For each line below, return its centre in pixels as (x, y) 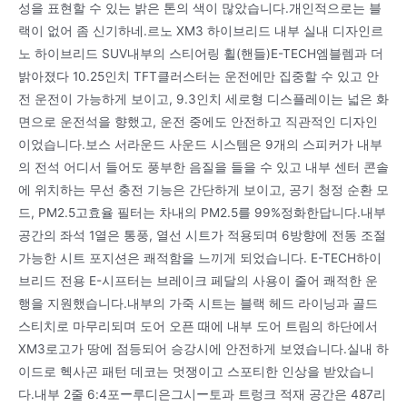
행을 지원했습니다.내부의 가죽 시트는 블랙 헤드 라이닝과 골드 (198, 303)
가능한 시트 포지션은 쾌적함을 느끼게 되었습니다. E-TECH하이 (200, 258)
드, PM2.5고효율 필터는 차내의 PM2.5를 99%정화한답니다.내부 (202, 212)
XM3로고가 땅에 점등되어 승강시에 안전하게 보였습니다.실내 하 (203, 348)
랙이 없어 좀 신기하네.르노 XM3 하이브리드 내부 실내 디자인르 (201, 30)
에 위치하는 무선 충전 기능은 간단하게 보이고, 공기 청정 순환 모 (203, 189)
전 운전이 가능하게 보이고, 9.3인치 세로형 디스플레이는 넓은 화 (203, 99)
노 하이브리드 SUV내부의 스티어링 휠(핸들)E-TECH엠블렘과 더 (201, 53)
